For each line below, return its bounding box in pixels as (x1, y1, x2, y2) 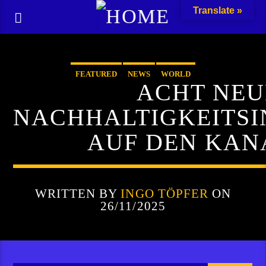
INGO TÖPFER (121, 186, 208, 200)
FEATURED (75, 69, 117, 78)
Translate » (193, 5, 242, 15)
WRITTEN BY (34, 186, 121, 200)
